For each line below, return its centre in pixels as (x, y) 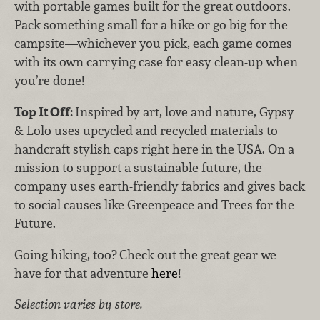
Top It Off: (45, 112)
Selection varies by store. (79, 304)
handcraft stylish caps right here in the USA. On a (154, 149)
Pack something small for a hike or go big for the (151, 25)
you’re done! (49, 81)
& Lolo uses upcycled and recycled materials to (146, 131)
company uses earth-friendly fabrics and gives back (160, 186)
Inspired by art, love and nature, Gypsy (185, 112)
